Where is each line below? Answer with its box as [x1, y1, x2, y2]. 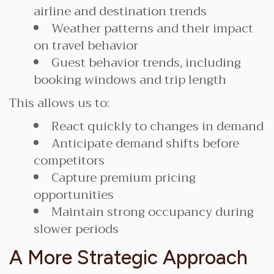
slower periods [34, 218, 119, 240]
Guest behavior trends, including [51, 52, 241, 73]
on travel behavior [34, 35, 138, 56]
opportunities [34, 184, 114, 206]
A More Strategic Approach [9, 246, 248, 269]
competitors [34, 150, 105, 171]
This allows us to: [9, 92, 109, 114]
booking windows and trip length [34, 69, 226, 91]
